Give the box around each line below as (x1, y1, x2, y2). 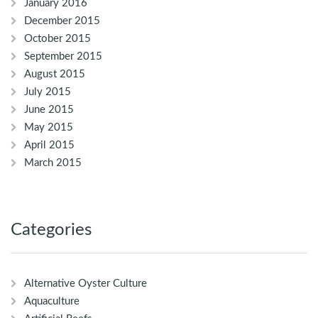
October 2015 (24, 33, 91, 45)
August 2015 (24, 69, 85, 80)
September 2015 (24, 51, 102, 62)
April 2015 (24, 140, 75, 151)
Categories (11, 221, 92, 239)
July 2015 (24, 87, 71, 98)
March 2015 (24, 158, 82, 169)
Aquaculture (24, 296, 79, 307)
